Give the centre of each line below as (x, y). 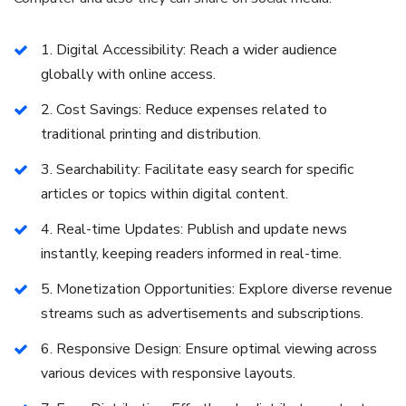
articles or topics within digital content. (164, 194)
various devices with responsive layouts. (168, 373)
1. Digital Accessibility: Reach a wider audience (189, 50)
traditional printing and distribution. (151, 134)
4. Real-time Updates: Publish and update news (194, 229)
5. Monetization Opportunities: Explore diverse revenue (217, 289)
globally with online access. (128, 74)
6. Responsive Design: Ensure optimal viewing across (209, 349)
